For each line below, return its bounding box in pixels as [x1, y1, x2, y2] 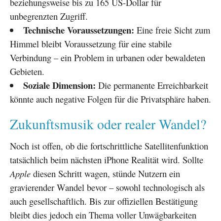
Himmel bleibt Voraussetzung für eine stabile [10, 37, 172, 50]
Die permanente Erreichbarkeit [95, 78, 208, 91]
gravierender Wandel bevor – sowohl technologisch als [10, 181, 205, 193]
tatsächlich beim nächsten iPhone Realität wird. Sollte [10, 153, 203, 166]
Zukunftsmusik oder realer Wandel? [10, 114, 206, 133]
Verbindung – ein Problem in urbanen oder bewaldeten [10, 51, 205, 64]
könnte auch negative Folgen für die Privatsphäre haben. [10, 92, 211, 105]
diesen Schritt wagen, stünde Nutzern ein [31, 167, 180, 180]
